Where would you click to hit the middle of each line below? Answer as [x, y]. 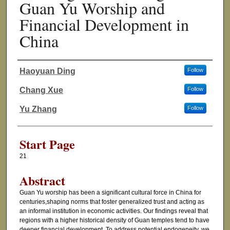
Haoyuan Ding [47, 71]
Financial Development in [104, 25]
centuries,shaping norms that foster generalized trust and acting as [112, 202]
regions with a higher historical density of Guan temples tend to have [114, 221]
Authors [37, 80]
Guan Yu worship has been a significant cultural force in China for [110, 193]
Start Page [47, 144]
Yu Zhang [38, 109]
